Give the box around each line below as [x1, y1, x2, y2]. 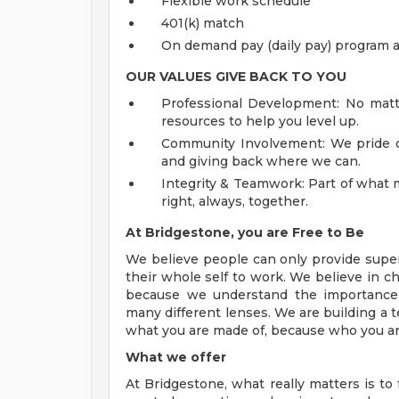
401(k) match [161, 15, 244, 31]
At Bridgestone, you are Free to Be [126, 224, 364, 240]
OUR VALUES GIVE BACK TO [126, 69, 313, 85]
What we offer [126, 349, 226, 365]
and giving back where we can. [161, 153, 361, 169]
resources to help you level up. [161, 113, 359, 129]
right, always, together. [161, 193, 308, 209]
